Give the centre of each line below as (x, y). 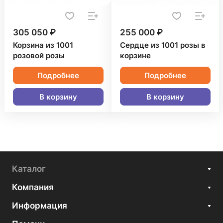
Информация (40, 206)
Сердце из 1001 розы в (163, 45)
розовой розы (39, 56)
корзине (135, 56)
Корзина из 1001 (43, 45)
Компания (33, 187)
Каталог (29, 169)
